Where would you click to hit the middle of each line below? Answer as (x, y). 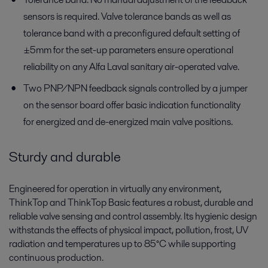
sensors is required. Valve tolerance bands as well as (127, 16)
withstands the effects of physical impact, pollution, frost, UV (129, 230)
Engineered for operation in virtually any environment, (115, 189)
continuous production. (56, 258)
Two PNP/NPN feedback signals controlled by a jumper (135, 88)
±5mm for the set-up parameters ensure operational (128, 50)
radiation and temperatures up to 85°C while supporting (122, 244)
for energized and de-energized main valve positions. (128, 121)
